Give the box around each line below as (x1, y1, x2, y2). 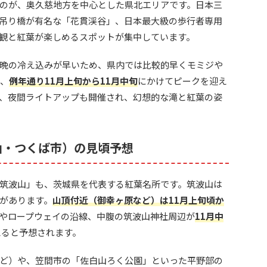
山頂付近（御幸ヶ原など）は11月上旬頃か (52, 194, 224, 206)
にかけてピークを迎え (138, 74, 227, 87)
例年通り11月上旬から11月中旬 (9, 74, 138, 87)
